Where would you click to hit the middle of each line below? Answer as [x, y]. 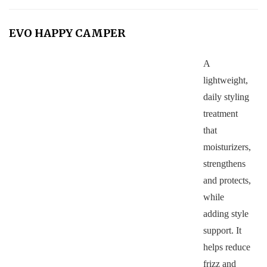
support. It [222, 231]
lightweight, [225, 80]
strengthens [224, 164]
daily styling [226, 97]
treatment [220, 114]
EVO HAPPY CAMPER [67, 33]
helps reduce [226, 247]
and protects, [227, 181]
